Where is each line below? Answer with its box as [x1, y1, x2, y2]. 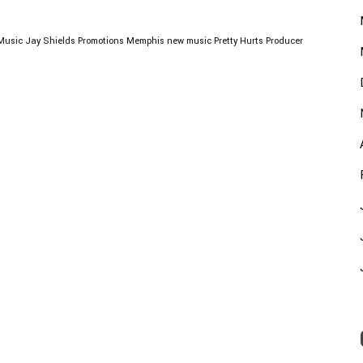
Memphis [126, 34, 164, 47]
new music [167, 34, 211, 47]
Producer [266, 34, 303, 47]
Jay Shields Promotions [25, 34, 124, 47]
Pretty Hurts [214, 34, 263, 47]
